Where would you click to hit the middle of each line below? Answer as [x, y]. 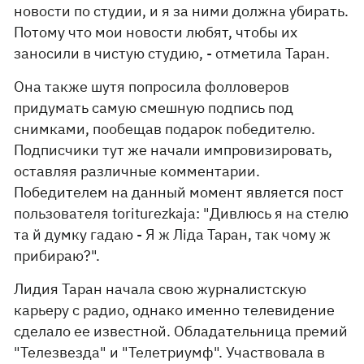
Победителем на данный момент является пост [179, 192]
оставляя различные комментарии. [137, 171]
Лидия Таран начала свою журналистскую [160, 289]
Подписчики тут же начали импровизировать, [173, 150]
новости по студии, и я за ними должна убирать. [182, 11]
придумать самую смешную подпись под [154, 108]
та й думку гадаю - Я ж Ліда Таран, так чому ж [173, 234]
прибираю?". [57, 256]
